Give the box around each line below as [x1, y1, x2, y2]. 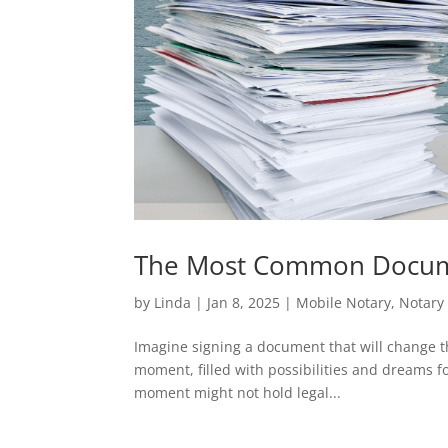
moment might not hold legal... [134, 382, 342, 402]
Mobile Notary [296, 292, 392, 312]
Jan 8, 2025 [207, 292, 281, 312]
